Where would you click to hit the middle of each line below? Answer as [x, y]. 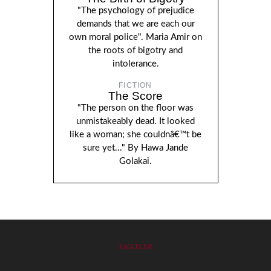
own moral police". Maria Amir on [135, 37]
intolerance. [135, 64]
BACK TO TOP [135, 246]
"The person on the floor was [135, 108]
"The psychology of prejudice [135, 10]
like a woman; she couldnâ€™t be [135, 134]
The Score [135, 96]
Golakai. [135, 161]
